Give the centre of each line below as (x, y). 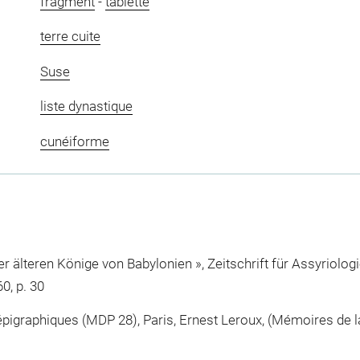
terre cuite (70, 37)
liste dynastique (86, 106)
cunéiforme (74, 141)
